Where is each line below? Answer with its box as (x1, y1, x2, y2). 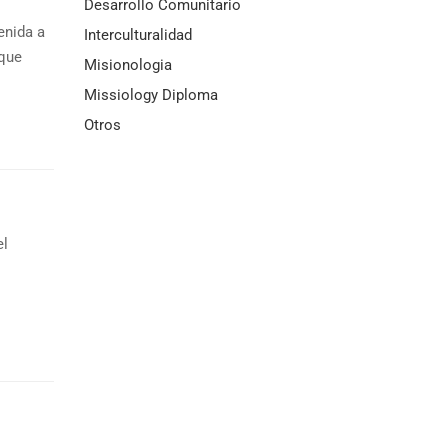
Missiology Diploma (83, 86, 218, 104)
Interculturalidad (83, 26, 192, 44)
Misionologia (83, 56, 172, 74)
